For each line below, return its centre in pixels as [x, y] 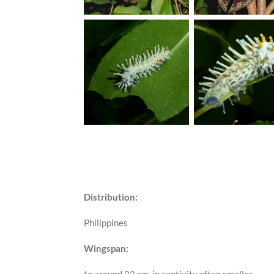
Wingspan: [106, 249]
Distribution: [111, 197]
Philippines [106, 223]
